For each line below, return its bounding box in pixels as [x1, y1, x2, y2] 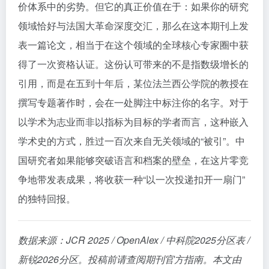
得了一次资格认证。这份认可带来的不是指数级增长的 [18, 57, 249, 71]
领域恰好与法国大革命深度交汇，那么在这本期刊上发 [18, 19, 249, 32]
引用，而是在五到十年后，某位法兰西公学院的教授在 [18, 76, 249, 90]
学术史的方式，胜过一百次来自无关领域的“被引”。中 [18, 134, 245, 148]
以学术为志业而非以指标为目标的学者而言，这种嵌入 [18, 115, 249, 128]
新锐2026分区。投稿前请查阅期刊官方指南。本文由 [18, 252, 241, 266]
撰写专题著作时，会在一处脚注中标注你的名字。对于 [18, 95, 249, 109]
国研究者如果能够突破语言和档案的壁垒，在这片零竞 [18, 153, 249, 167]
